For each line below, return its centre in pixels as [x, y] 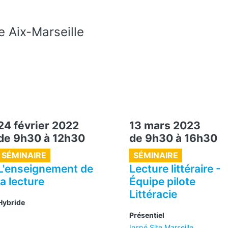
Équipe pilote [162, 181]
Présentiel [147, 215]
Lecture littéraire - [175, 168]
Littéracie [153, 194]
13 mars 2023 [165, 125]
